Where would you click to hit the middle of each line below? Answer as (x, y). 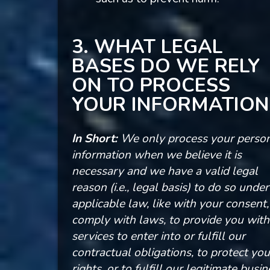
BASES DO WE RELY (165, 66)
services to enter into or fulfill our (158, 236)
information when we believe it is (156, 155)
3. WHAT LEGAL (147, 47)
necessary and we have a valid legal (165, 171)
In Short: (94, 138)
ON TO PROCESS (151, 86)
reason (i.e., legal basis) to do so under (170, 187)
